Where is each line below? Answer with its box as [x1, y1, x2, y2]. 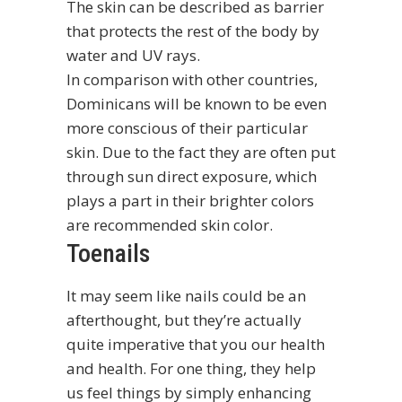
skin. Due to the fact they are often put [66, 141, 336, 162]
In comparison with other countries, [66, 68, 318, 90]
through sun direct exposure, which [66, 165, 317, 187]
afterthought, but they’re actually [66, 309, 301, 330]
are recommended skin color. [66, 214, 273, 235]
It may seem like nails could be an [66, 284, 306, 306]
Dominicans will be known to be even [66, 92, 327, 114]
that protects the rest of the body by [66, 20, 319, 41]
